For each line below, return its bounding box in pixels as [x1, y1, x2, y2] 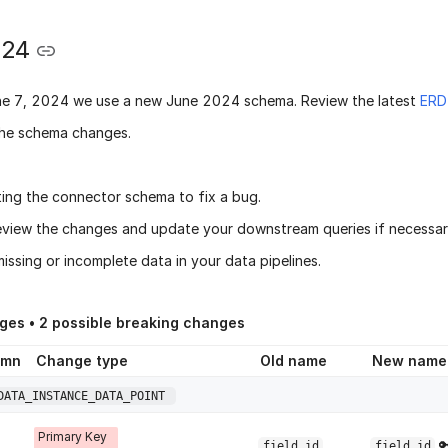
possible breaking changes [48, 314, 245, 332]
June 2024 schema [166, 92, 294, 110]
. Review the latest [294, 92, 416, 110]
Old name [260, 352, 327, 370]
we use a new [69, 92, 166, 110]
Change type [36, 352, 128, 370]
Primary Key [38, 429, 107, 445]
